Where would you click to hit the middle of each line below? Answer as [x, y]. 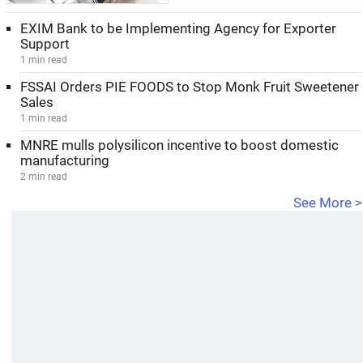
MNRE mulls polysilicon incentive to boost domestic [179, 145]
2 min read [44, 177]
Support [45, 44]
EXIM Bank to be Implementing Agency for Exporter [178, 29]
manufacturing [65, 161]
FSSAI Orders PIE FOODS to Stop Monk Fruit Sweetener [190, 87]
